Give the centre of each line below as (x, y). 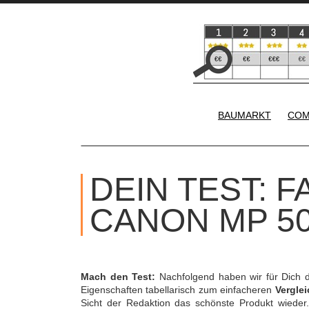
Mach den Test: (118, 277)
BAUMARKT (245, 115)
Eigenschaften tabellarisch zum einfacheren (178, 290)
